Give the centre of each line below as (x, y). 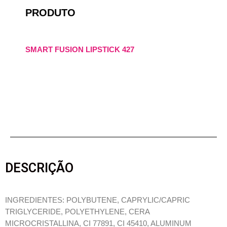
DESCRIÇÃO (39, 168)
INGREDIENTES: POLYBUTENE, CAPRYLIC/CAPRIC (98, 200)
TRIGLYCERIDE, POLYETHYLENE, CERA (77, 212)
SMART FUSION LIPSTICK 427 (80, 49)
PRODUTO (50, 12)
